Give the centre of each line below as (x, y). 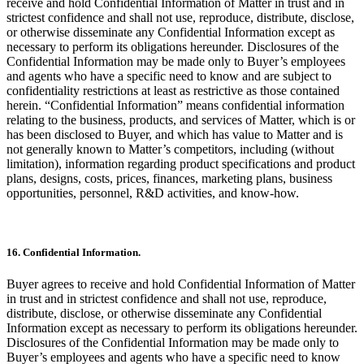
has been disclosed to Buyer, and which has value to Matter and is (175, 134)
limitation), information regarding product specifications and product (181, 163)
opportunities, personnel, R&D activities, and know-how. (153, 193)
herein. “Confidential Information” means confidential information (175, 105)
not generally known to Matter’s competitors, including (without (170, 149)
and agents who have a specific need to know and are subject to (169, 76)
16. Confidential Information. (74, 252)
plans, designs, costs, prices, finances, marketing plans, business (169, 178)
